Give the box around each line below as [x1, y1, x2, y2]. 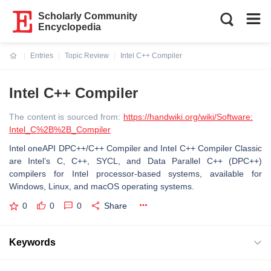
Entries [30, 51, 53, 60]
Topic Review [65, 51, 109, 60]
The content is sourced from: [9, 112, 123, 122]
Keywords [9, 237, 56, 247]
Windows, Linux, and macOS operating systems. [9, 181, 194, 191]
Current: [10, 59, 38, 67]
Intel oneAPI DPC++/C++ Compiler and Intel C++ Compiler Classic [9, 143, 262, 153]
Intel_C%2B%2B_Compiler [9, 125, 111, 134]
